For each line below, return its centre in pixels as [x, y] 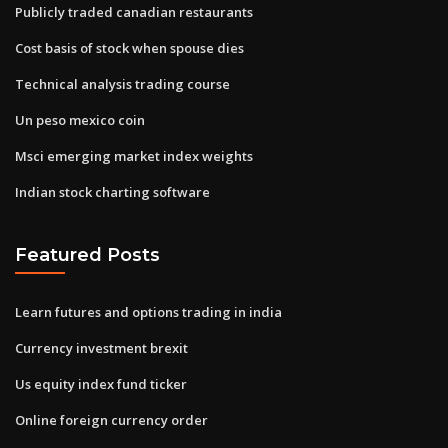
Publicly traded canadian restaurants [134, 11]
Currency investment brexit [101, 347]
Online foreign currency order [111, 419]
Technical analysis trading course [122, 83]
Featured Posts [87, 255]
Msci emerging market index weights [134, 155]
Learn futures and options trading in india [148, 311]
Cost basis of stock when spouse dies [129, 47]
